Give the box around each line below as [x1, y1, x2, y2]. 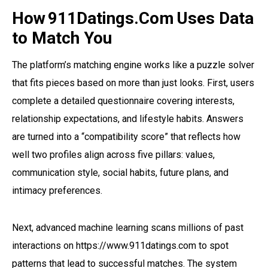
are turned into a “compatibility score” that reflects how [12, 130, 240, 142]
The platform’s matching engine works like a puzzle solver [12, 59, 254, 71]
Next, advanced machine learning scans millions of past [12, 221, 243, 233]
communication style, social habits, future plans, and [12, 166, 229, 178]
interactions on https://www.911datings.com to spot [12, 239, 229, 251]
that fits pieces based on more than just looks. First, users [12, 77, 254, 89]
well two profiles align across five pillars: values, [12, 148, 215, 160]
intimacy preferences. [12, 184, 102, 196]
